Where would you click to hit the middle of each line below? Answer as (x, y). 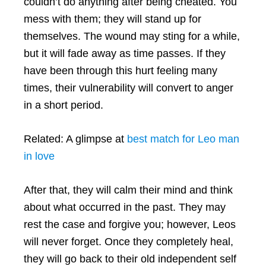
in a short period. (64, 105)
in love (39, 156)
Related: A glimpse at (75, 139)
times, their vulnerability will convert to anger (129, 88)
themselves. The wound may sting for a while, (132, 36)
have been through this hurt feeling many (121, 70)
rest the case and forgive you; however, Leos (130, 224)
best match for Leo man (183, 139)
